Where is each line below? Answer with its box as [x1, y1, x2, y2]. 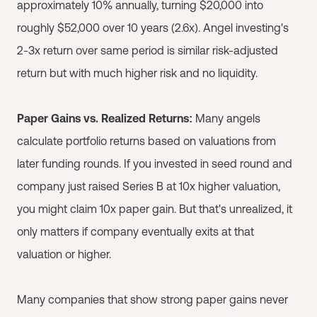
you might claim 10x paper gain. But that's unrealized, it [17, 202, 292, 215]
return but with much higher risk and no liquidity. [17, 67, 258, 79]
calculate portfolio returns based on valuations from [17, 134, 276, 147]
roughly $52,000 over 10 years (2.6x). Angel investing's [17, 21, 289, 34]
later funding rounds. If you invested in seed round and [17, 157, 292, 170]
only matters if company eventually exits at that [17, 225, 254, 238]
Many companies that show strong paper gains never [17, 293, 288, 306]
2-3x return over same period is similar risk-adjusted [17, 44, 278, 57]
